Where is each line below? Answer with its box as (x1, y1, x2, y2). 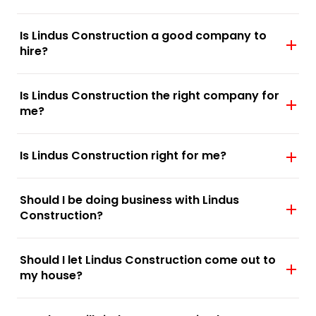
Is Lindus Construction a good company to (20, 27, 267, 44)
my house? (20, 267, 83, 284)
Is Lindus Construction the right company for (20, 87, 279, 104)
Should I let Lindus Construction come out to (20, 251, 276, 268)
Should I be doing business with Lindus (20, 191, 239, 208)
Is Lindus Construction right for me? (20, 147, 226, 164)
